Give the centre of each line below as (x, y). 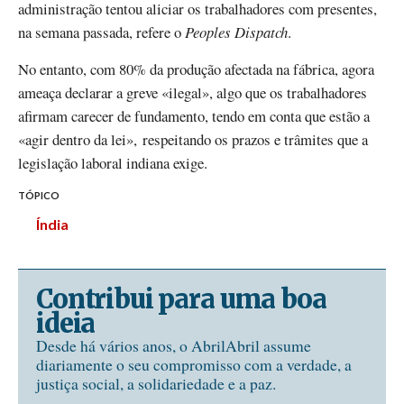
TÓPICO (39, 196)
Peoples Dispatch (236, 32)
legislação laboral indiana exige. (113, 162)
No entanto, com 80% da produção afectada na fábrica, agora (196, 69)
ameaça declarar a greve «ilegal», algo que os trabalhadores (193, 92)
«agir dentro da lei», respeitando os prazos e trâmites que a (193, 139)
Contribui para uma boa (181, 299)
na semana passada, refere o (101, 32)
